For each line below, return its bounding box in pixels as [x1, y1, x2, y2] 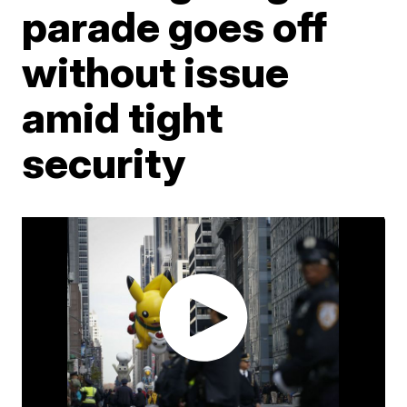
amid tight [22, 92, 223, 143]
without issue [22, 46, 290, 97]
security [22, 137, 186, 188]
